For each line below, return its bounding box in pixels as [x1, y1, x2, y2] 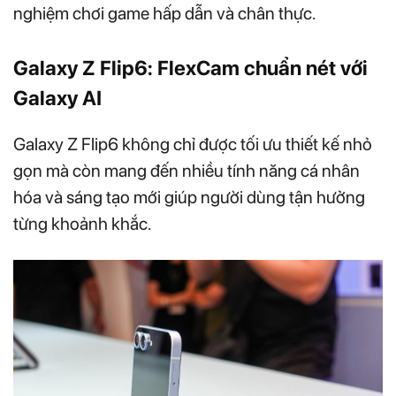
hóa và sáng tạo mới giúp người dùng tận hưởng [13, 186, 365, 208]
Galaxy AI [13, 85, 102, 110]
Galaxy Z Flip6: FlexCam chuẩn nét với [13, 55, 368, 80]
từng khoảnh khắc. [13, 212, 151, 234]
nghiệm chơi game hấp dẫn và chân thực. [13, 2, 316, 24]
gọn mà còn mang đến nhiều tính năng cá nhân [13, 159, 360, 181]
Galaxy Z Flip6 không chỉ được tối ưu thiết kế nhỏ [13, 133, 372, 155]
